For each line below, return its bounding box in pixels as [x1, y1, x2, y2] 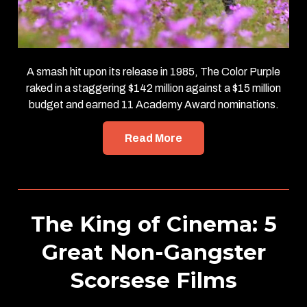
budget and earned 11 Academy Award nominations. [28, 98, 279, 110]
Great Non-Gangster [41, 238, 266, 265]
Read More [125, 132, 182, 144]
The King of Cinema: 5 [30, 210, 277, 237]
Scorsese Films [70, 267, 237, 293]
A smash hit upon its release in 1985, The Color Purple [27, 65, 280, 77]
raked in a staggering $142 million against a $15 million [26, 82, 281, 94]
